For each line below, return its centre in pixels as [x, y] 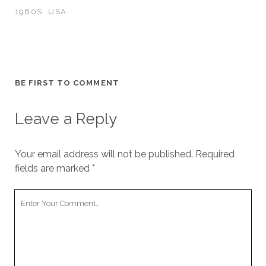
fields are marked [53, 169]
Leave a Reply [66, 119]
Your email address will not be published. [104, 154]
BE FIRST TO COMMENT [67, 83]
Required [215, 154]
